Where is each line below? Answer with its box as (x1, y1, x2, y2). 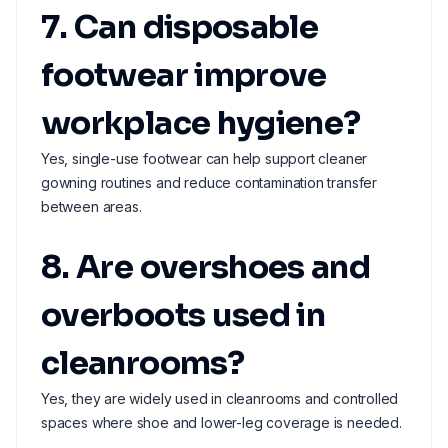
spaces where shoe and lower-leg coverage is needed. (41, 414, 402, 431)
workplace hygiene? (41, 103, 361, 143)
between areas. (41, 198, 142, 215)
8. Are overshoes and (41, 247, 371, 287)
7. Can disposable (41, 7, 319, 47)
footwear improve (41, 55, 327, 95)
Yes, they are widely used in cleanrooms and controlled (41, 390, 399, 407)
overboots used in (41, 295, 326, 335)
